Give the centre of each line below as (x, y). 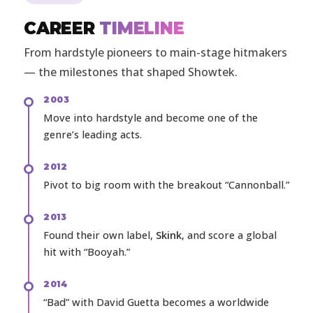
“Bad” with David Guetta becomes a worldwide (156, 303)
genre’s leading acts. (93, 135)
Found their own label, (100, 235)
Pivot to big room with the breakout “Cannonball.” (166, 185)
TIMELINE (142, 29)
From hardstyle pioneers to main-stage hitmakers (155, 53)
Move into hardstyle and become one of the (151, 118)
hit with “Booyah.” (87, 252)
